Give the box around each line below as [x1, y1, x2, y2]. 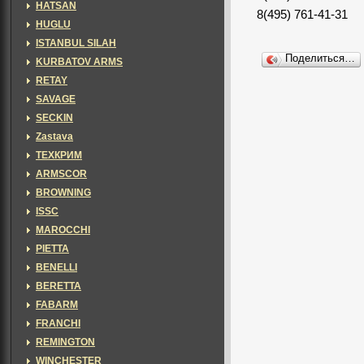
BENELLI [36, 262, 77, 273]
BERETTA [36, 280, 81, 292]
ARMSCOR [36, 168, 87, 180]
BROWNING [36, 187, 91, 198]
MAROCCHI [36, 224, 90, 236]
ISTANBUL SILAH [36, 37, 116, 49]
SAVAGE [36, 93, 76, 105]
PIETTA [36, 243, 69, 254]
